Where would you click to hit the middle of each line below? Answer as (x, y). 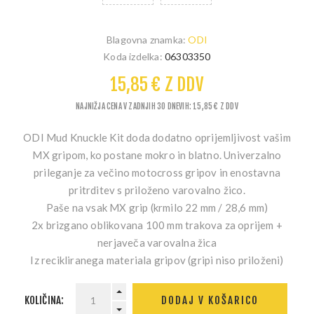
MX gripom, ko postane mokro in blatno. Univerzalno (157, 155)
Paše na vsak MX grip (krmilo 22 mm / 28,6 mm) (157, 207)
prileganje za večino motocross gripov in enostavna (157, 172)
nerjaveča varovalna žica (157, 242)
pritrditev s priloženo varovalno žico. (157, 190)
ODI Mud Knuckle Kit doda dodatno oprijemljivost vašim (157, 137)
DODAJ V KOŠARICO (210, 301)
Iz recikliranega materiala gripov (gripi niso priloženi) (157, 260)
